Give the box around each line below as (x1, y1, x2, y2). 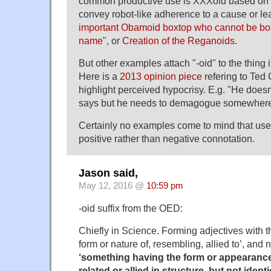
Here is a (79, 71, 120, 82)
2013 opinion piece (120, 71, 202, 82)
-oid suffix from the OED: (79, 202, 183, 214)
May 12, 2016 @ (79, 180, 146, 191)
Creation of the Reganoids (122, 35, 235, 47)
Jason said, (79, 166, 138, 179)
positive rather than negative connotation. (79, 133, 255, 145)
